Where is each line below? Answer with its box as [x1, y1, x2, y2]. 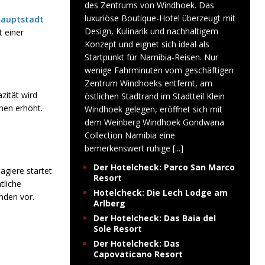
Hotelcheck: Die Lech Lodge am [93, 187, 228, 198]
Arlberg [93, 198, 125, 209]
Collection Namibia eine [84, 130, 175, 141]
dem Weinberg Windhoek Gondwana [84, 117, 224, 128]
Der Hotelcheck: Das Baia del [93, 212, 216, 224]
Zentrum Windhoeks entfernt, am [84, 77, 212, 89]
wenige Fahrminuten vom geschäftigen [84, 64, 234, 76]
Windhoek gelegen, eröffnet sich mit [84, 104, 222, 115]
